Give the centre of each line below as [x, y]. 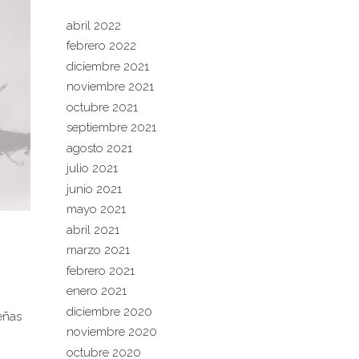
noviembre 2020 [111, 332]
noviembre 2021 [110, 87]
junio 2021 [94, 189]
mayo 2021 [96, 209]
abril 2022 [93, 25]
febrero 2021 [100, 270]
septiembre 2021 [111, 127]
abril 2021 [93, 230]
